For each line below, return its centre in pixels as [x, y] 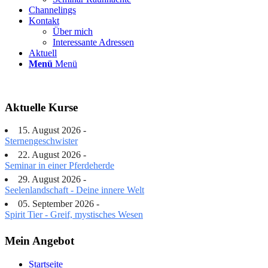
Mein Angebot [39, 241]
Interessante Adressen [93, 42]
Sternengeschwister [41, 141]
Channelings [52, 10]
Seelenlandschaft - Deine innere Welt [74, 190]
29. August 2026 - [52, 179]
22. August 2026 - [52, 155]
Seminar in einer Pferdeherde [60, 166]
